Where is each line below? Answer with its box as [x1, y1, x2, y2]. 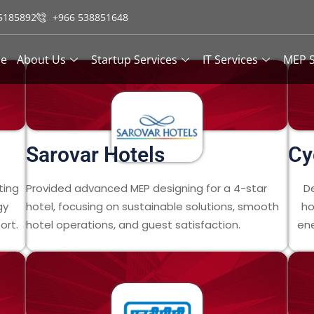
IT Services [203, 52, 259, 67]
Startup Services [91, 52, 178, 67]
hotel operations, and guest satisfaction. [26, 217, 247, 232]
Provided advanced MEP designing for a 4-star [26, 181, 268, 196]
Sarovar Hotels [26, 142, 165, 167]
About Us [17, 52, 67, 67]
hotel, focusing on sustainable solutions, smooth [26, 199, 280, 214]
